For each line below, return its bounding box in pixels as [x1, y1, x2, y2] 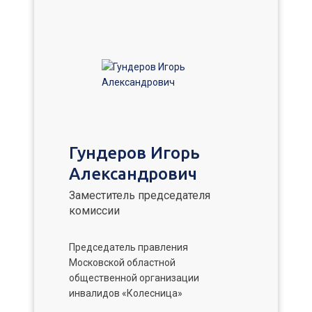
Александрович [69, 164, 197, 183]
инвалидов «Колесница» [69, 288, 182, 299]
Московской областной [69, 257, 175, 268]
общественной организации [69, 272, 199, 283]
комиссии [69, 204, 120, 217]
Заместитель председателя [69, 189, 210, 202]
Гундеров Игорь [69, 143, 200, 162]
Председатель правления [69, 242, 188, 253]
